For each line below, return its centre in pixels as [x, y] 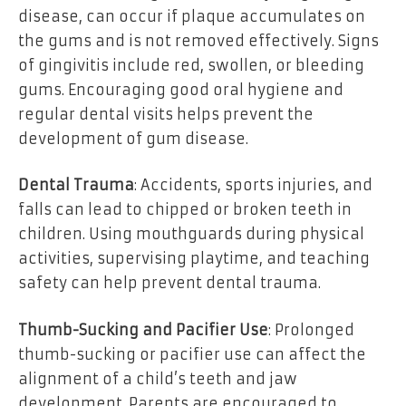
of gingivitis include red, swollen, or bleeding [191, 65]
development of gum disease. [133, 138]
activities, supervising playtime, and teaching [194, 259]
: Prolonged [311, 329]
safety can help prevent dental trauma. [169, 283]
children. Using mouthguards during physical [191, 234]
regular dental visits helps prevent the [166, 114]
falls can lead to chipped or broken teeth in [185, 210]
